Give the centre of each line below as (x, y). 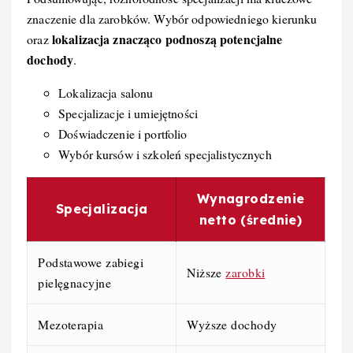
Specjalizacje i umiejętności (128, 113)
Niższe (206, 272)
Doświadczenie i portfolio (123, 133)
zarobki (245, 272)
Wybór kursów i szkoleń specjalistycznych (165, 154)
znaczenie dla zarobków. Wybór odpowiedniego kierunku (172, 18)
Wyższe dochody (232, 324)
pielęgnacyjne (74, 282)
